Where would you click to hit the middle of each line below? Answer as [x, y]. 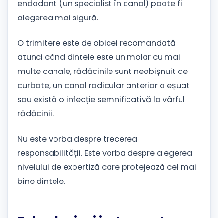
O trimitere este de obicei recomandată [97, 43]
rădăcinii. [36, 114]
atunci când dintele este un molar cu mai [99, 57]
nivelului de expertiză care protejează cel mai [107, 167]
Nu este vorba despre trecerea [77, 139]
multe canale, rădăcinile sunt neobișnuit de [103, 72]
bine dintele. [41, 182]
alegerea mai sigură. [58, 18]
